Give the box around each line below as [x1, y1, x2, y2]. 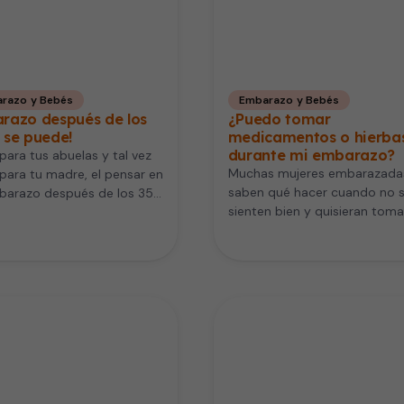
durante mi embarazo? [227, 145, 396, 164]
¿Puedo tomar [227, 109, 331, 128]
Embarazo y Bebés [238, 92, 340, 107]
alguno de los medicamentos [227, 221, 401, 238]
